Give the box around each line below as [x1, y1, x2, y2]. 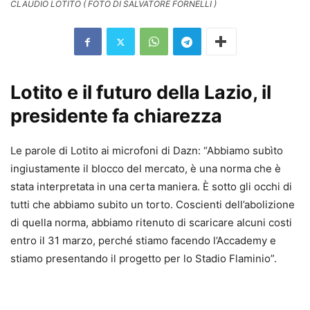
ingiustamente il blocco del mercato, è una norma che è [10, 162, 281, 176]
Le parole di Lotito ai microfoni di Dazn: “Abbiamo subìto [10, 144, 283, 158]
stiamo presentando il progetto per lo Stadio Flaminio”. [10, 252, 277, 266]
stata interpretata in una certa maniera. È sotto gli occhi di [10, 180, 292, 194]
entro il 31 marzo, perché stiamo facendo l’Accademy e [10, 234, 276, 248]
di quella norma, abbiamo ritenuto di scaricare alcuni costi [10, 216, 292, 230]
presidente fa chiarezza [10, 104, 222, 128]
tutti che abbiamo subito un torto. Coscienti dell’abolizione [10, 198, 295, 212]
